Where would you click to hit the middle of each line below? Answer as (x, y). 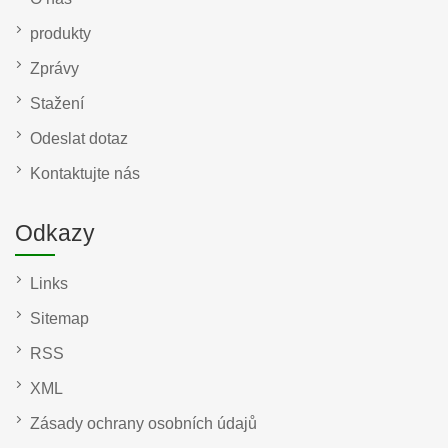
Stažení (57, 104)
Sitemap (59, 319)
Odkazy (55, 233)
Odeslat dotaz (79, 139)
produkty (60, 34)
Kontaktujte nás (85, 174)
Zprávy (54, 69)
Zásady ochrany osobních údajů (143, 424)
